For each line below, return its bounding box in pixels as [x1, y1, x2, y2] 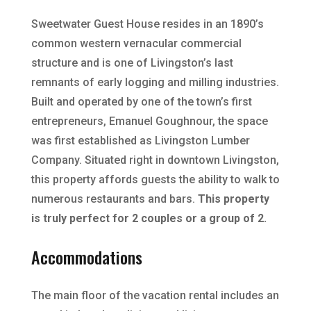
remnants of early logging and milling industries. [31, 75, 279, 89]
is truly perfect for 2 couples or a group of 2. [31, 211, 267, 225]
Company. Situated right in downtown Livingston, [31, 153, 279, 167]
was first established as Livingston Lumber [31, 133, 250, 147]
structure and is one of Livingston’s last [31, 56, 233, 69]
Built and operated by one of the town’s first [31, 94, 252, 108]
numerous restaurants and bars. [31, 192, 198, 205]
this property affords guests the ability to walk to [31, 172, 280, 186]
